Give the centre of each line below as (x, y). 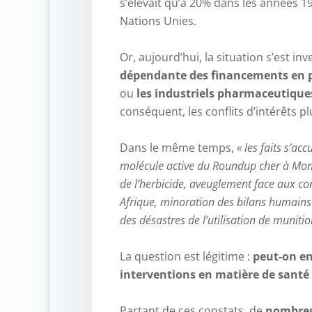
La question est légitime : (186, 256)
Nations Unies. (158, 21)
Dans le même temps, (178, 147)
